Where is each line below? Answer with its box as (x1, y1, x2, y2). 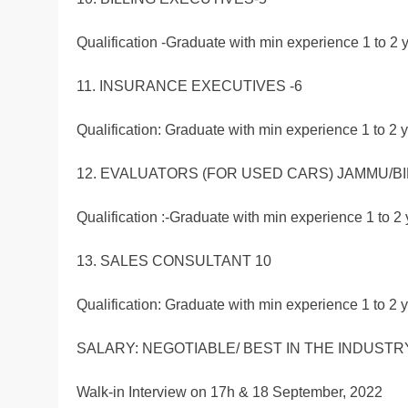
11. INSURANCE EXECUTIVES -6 (76, 78, 302, 95)
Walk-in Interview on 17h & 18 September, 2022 (76, 384, 382, 401)
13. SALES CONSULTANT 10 (76, 253, 271, 270)
